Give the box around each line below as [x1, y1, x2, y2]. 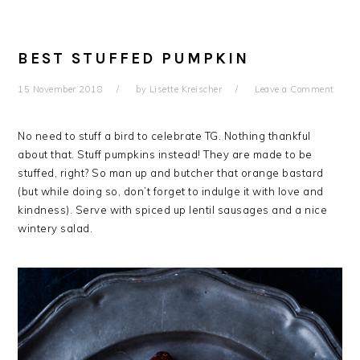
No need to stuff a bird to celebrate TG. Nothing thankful [18, 129, 311, 142]
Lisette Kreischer [149, 84, 223, 95]
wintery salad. [18, 222, 93, 235]
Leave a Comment [255, 84, 334, 95]
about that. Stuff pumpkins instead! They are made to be [18, 148, 313, 161]
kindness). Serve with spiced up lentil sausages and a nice [18, 203, 328, 216]
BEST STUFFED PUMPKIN [18, 50, 250, 67]
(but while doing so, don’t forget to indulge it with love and [18, 185, 324, 198]
